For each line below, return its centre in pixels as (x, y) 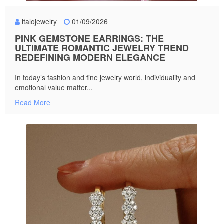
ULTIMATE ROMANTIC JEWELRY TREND (102, 48)
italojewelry (39, 22)
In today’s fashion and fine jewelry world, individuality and (105, 78)
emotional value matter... (54, 88)
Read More (33, 103)
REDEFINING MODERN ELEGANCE (90, 58)
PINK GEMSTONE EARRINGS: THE (89, 39)
